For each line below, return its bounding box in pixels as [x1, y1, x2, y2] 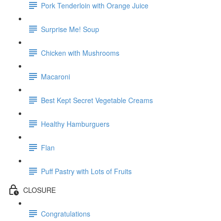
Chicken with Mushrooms [41, 47, 119, 58]
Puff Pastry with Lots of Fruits [41, 166, 132, 176]
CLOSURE [23, 184, 56, 195]
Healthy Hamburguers [41, 118, 110, 129]
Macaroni [41, 71, 70, 81]
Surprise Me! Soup [41, 24, 99, 34]
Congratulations [41, 208, 90, 219]
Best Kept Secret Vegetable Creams [41, 95, 153, 105]
